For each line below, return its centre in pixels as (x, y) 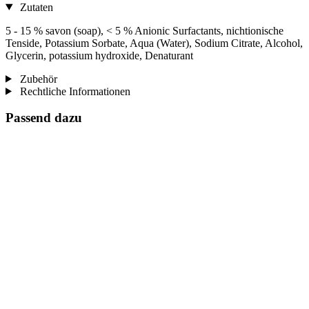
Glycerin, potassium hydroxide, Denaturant (99, 55)
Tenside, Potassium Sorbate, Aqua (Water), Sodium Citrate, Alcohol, (154, 43)
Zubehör (37, 79)
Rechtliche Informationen (73, 91)
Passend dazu (44, 118)
